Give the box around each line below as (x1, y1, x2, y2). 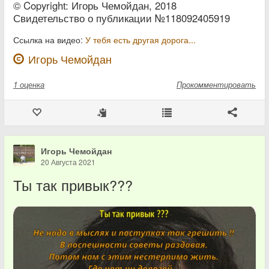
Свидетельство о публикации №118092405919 (13, 11, 230, 25)
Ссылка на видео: (13, 34, 85, 46)
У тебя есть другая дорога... (85, 34, 196, 46)
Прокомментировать (177, 79, 256, 90)
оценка (20, 79, 44, 90)
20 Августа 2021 (41, 157, 95, 167)
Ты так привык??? (13, 175, 133, 195)
